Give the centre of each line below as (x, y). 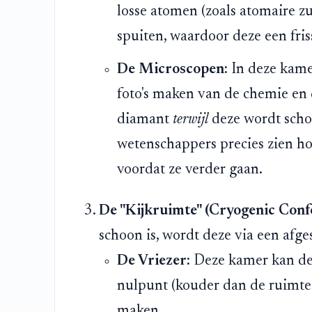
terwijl (190, 120)
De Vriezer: (153, 262)
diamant (145, 120)
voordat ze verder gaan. (189, 170)
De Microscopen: (172, 70)
